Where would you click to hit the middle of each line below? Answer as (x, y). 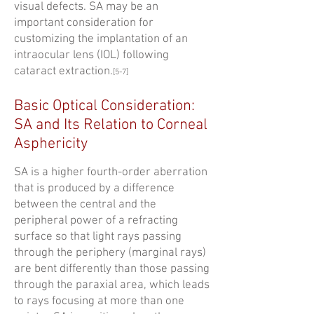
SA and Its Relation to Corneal (111, 125)
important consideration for (84, 23)
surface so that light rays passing (98, 237)
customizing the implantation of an (101, 39)
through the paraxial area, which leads (112, 285)
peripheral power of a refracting (96, 221)
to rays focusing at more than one (99, 301)
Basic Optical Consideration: (104, 106)
